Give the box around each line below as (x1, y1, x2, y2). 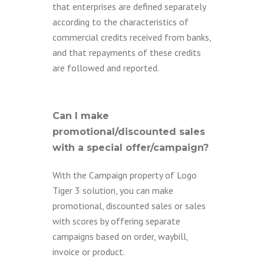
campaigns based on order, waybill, (52, 230, 188, 242)
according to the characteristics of (52, 16, 189, 28)
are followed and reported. (52, 62, 159, 74)
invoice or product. (52, 246, 125, 258)
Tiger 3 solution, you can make (52, 184, 173, 196)
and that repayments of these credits (52, 47, 201, 58)
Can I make (52, 110, 109, 121)
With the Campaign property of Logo (52, 169, 197, 181)
